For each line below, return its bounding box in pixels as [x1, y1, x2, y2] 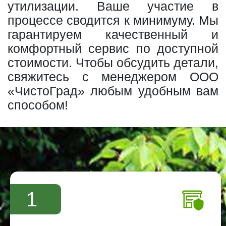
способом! [8, 98, 68, 112]
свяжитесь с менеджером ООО [8, 70, 218, 84]
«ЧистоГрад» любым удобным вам [8, 84, 218, 98]
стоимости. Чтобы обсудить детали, [8, 55, 218, 70]
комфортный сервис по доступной [8, 41, 218, 56]
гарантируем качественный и [8, 27, 218, 42]
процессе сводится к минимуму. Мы [8, 13, 218, 28]
